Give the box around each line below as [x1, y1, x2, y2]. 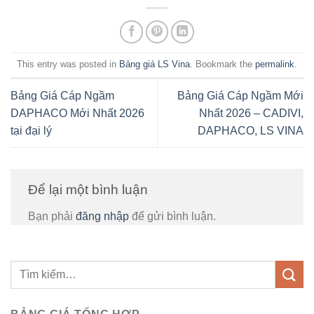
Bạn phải [28, 210, 76, 223]
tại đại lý [11, 125, 52, 137]
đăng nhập [76, 210, 129, 223]
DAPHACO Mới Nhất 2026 [11, 107, 144, 120]
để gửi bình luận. [129, 210, 216, 223]
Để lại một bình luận [28, 182, 151, 198]
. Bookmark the [190, 59, 255, 70]
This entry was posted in [17, 59, 119, 70]
